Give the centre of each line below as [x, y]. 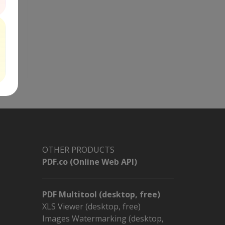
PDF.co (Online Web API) [89, 162]
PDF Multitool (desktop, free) [101, 194]
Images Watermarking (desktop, [103, 218]
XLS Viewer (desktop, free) [91, 206]
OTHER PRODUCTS [78, 150]
